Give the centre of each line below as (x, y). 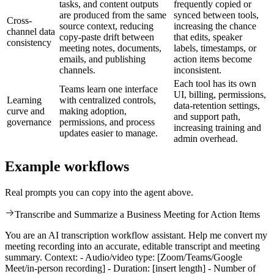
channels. (77, 70)
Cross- (19, 21)
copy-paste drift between (107, 37)
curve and (26, 111)
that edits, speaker (208, 37)
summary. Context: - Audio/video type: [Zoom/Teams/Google (124, 257)
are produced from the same (113, 15)
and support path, (207, 117)
